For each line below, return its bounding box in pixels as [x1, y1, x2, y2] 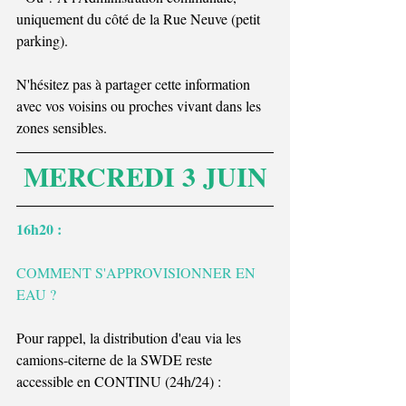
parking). [16, 30, 68, 50]
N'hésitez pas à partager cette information [16, 73, 254, 93]
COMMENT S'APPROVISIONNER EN [16, 262, 259, 282]
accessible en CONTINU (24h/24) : [16, 371, 225, 391]
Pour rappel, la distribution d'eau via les [16, 327, 245, 347]
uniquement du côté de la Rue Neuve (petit [16, 8, 264, 28]
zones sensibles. [16, 117, 107, 137]
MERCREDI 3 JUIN [23, 155, 267, 196]
